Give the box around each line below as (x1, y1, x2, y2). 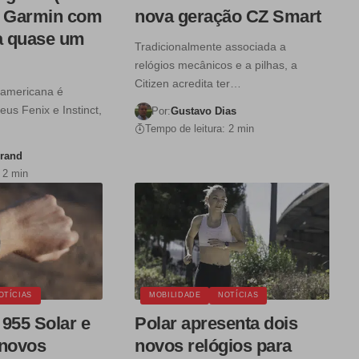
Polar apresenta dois (135, 313, 298, 333)
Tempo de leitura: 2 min (145, 123, 255, 135)
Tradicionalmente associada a (135, 40, 287, 54)
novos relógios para (135, 335, 292, 356)
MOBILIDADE (149, 291, 201, 300)
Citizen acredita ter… (135, 77, 242, 91)
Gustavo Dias (171, 105, 237, 118)
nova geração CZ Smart (135, 6, 321, 27)
